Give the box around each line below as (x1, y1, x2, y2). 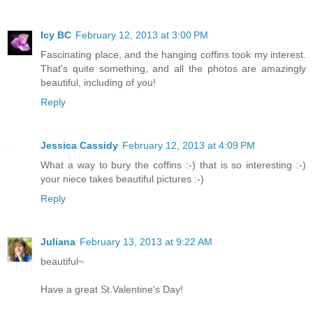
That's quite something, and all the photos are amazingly (41, 63, 306, 75)
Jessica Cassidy (41, 140, 118, 152)
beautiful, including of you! (41, 77, 156, 89)
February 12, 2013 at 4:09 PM (122, 140, 255, 152)
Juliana (41, 236, 75, 248)
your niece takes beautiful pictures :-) (41, 173, 204, 185)
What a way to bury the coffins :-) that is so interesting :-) (41, 159, 306, 171)
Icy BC (41, 29, 71, 41)
